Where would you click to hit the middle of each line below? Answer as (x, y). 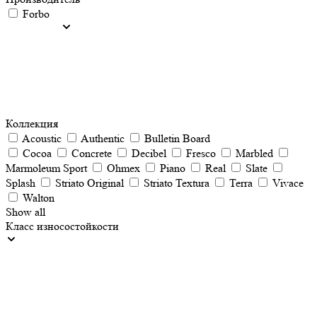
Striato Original (90, 183)
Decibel (149, 153)
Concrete (92, 153)
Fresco (201, 153)
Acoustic (42, 138)
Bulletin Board (177, 138)
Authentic (103, 138)
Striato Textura (177, 183)
